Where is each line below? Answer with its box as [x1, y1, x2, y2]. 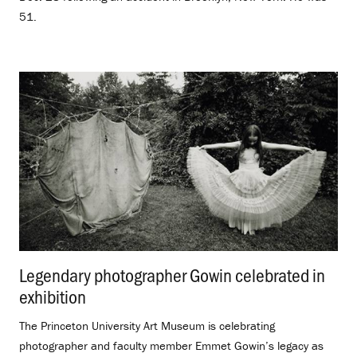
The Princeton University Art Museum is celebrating [19, 317, 275, 333]
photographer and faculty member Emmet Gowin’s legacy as [19, 337, 324, 353]
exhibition [19, 283, 86, 308]
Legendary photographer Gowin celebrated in [19, 261, 325, 287]
